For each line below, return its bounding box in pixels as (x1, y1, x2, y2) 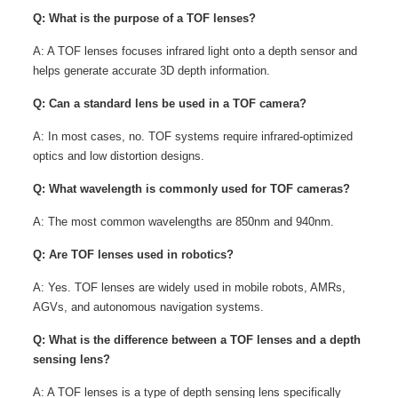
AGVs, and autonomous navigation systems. (32, 300, 264, 314)
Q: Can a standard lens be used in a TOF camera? (32, 97, 306, 110)
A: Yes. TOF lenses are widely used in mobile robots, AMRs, (32, 281, 346, 294)
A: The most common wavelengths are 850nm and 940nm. (32, 215, 334, 228)
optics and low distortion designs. (32, 149, 204, 163)
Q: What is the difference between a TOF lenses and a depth (32, 333, 361, 346)
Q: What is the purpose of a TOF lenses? (32, 12, 256, 25)
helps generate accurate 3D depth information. (32, 64, 270, 77)
